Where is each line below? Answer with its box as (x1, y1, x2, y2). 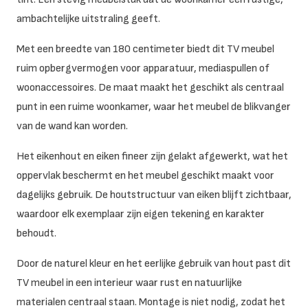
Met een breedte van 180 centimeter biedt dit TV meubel (16, 42, 274, 56)
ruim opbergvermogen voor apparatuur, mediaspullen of (16, 61, 269, 75)
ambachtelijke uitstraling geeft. (16, 12, 160, 25)
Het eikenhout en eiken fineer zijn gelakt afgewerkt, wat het (16, 149, 288, 163)
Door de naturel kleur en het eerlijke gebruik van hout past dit (16, 256, 291, 270)
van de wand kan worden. (16, 119, 128, 133)
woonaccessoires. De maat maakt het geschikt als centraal (16, 80, 284, 94)
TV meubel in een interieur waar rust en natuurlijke (16, 276, 242, 289)
